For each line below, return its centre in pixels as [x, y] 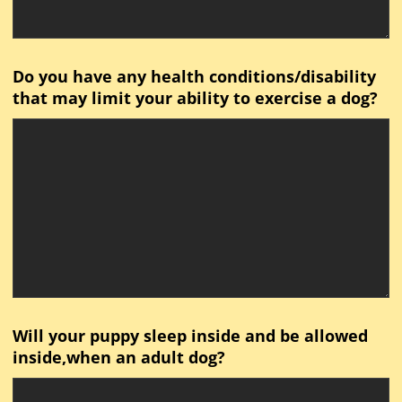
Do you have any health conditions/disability [194, 77]
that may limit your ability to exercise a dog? [195, 98]
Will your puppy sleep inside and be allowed [190, 336]
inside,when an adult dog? [118, 358]
